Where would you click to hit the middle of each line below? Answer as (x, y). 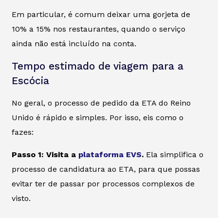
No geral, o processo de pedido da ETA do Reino (101, 103)
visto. (21, 198)
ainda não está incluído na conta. (74, 43)
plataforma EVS (110, 154)
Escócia (30, 81)
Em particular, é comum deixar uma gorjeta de (101, 14)
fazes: (23, 132)
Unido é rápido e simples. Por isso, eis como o (98, 117)
